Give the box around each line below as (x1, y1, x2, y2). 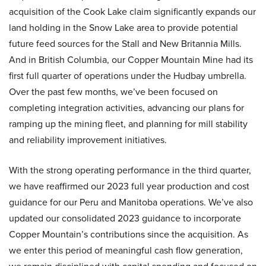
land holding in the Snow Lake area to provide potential (9, 21, 238, 34)
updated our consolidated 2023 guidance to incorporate (9, 211, 241, 225)
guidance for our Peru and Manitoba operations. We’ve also (9, 195, 253, 209)
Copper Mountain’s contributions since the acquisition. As (9, 227, 248, 241)
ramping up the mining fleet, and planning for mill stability (9, 117, 248, 131)
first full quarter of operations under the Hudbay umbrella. (9, 69, 246, 83)
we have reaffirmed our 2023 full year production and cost (9, 179, 249, 193)
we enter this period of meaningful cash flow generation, (9, 243, 243, 257)
